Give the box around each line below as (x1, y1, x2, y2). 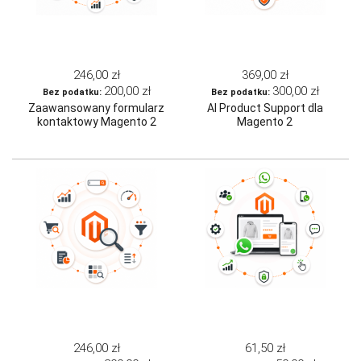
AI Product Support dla (206, 102, 323, 115)
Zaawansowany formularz (28, 102, 164, 115)
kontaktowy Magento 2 (36, 115, 156, 129)
